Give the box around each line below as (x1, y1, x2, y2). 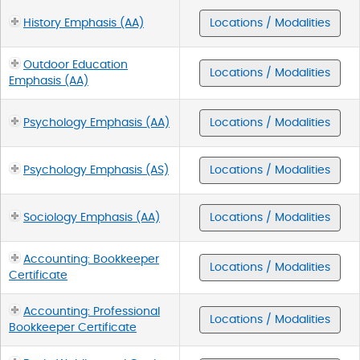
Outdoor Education (23, 59, 128, 71)
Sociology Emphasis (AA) (23, 211, 160, 223)
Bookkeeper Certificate (9, 321, 137, 333)
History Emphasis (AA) (23, 17, 144, 29)
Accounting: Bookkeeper (23, 253, 159, 265)
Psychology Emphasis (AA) (23, 117, 170, 129)
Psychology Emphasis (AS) (23, 164, 169, 176)
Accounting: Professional (23, 305, 160, 317)
